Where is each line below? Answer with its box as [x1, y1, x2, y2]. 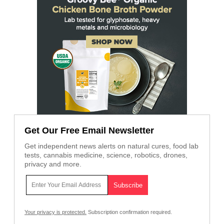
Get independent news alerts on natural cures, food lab [24, 142, 198, 150]
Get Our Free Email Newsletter [24, 125, 154, 136]
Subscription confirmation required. [86, 209, 172, 215]
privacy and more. [24, 160, 81, 168]
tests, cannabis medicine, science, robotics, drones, [24, 151, 187, 159]
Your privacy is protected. [24, 209, 86, 215]
